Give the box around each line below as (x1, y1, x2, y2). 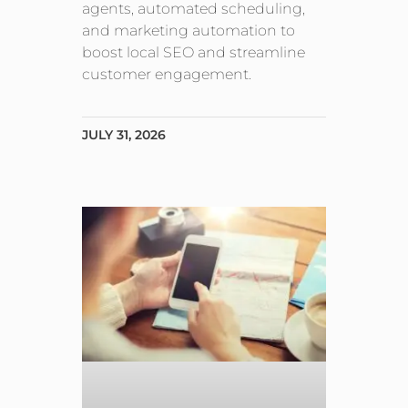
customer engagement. (82, 66, 252, 84)
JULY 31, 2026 (82, 127, 167, 144)
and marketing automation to (82, 22, 296, 40)
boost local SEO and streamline (82, 44, 306, 62)
